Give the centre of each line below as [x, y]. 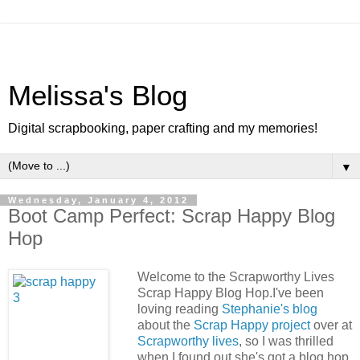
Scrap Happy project [252, 325]
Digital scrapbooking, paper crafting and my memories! [163, 128]
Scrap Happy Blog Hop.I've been [230, 292]
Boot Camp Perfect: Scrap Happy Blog [172, 216]
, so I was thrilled [286, 341]
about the [165, 325]
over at [331, 325]
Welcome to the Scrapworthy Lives [235, 276]
